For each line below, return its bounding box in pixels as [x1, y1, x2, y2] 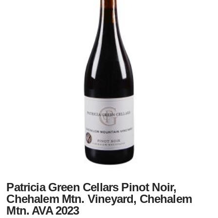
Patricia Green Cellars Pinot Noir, [6, 181, 177, 194]
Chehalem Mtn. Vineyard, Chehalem [6, 192, 192, 205]
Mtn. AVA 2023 [6, 204, 79, 217]
